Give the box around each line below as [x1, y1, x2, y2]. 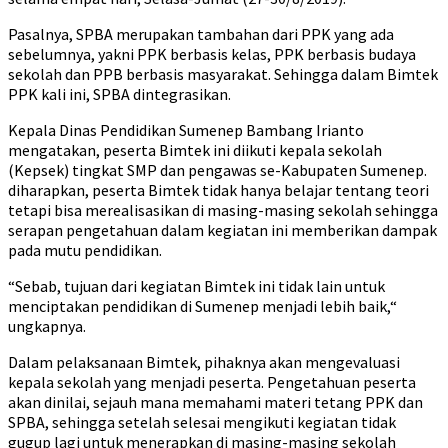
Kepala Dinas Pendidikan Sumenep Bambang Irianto [8, 120, 364, 140]
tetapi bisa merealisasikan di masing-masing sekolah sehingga [8, 200, 438, 220]
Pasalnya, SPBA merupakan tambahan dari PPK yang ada [8, 24, 394, 44]
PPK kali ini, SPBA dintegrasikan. [8, 84, 231, 104]
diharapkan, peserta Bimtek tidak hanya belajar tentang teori [8, 180, 429, 200]
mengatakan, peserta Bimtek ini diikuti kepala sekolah [8, 140, 382, 160]
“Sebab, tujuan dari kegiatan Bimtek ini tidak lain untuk [8, 276, 385, 296]
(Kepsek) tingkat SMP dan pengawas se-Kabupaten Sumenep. [8, 160, 427, 180]
